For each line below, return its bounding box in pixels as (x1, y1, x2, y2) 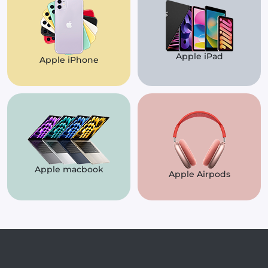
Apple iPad (175, 50, 223, 62)
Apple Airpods (168, 168, 230, 179)
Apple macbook (34, 164, 103, 175)
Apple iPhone (39, 54, 99, 66)
